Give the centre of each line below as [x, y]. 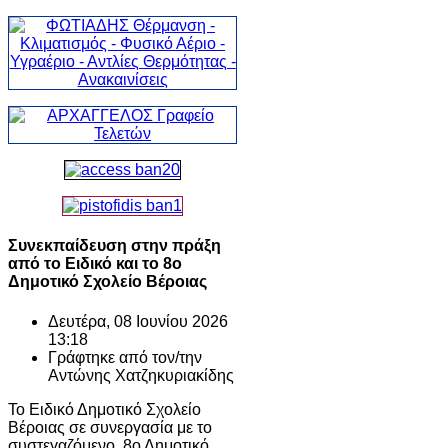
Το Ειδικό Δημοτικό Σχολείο [104, 409]
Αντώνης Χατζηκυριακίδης [141, 375]
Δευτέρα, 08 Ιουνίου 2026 [138, 321]
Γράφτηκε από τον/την [125, 357]
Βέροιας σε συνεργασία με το [110, 427]
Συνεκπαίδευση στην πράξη [114, 246]
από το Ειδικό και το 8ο [95, 264]
